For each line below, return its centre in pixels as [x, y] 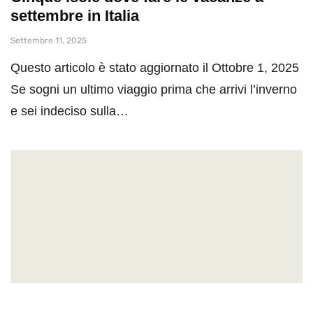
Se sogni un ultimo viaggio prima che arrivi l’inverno [154, 89]
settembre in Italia [75, 15]
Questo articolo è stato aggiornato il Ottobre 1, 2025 [155, 67]
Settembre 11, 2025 [49, 40]
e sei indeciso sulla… [70, 111]
